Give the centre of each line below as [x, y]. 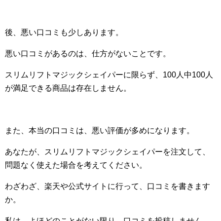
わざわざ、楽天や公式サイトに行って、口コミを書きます [108, 186]
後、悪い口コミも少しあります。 [64, 33]
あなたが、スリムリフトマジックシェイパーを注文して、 [108, 152]
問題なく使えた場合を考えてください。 [76, 165]
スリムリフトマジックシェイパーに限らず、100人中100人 [109, 75]
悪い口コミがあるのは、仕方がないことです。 [88, 54]
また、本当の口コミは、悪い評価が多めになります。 [100, 131]
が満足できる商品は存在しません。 [68, 88]
